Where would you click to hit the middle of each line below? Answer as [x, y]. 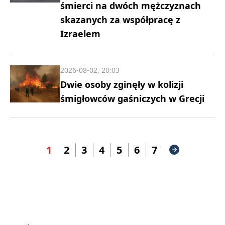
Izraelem [80, 33]
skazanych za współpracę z [120, 19]
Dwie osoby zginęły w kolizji [122, 84]
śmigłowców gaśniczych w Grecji [132, 98]
